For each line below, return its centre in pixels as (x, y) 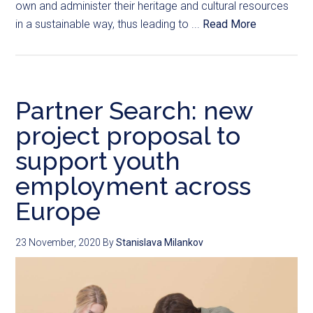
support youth (98, 161)
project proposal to (128, 136)
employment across (133, 186)
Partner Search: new (134, 111)
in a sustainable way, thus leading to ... (109, 24)
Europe (58, 211)
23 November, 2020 (58, 243)
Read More (230, 24)
